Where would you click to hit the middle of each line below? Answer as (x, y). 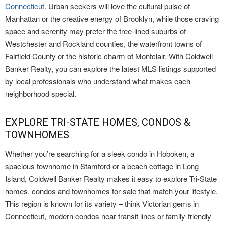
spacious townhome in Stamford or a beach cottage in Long (102, 166)
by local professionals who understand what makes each (98, 81)
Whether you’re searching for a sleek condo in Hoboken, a (100, 153)
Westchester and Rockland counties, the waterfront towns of (103, 43)
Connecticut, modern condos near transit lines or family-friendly (108, 216)
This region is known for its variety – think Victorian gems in (102, 203)
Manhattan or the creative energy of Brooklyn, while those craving (112, 18)
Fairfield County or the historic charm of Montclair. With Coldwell (109, 56)
